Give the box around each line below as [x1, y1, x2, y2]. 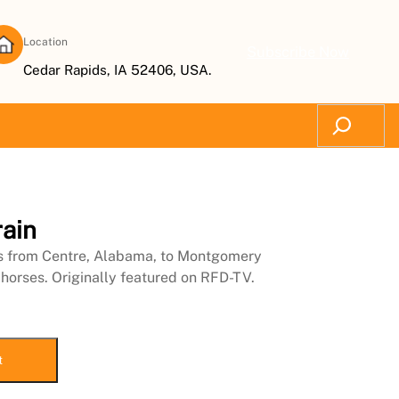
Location [23, 36, 68, 48]
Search [316, 105, 364, 123]
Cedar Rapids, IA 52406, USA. [23, 62, 211, 77]
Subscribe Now [247, 43, 349, 61]
